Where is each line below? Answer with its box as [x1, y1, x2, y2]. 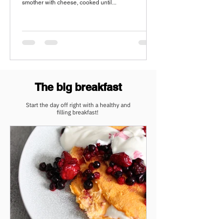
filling [57, 109, 72, 116]
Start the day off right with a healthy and [26, 101, 131, 109]
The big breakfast [35, 81, 122, 93]
